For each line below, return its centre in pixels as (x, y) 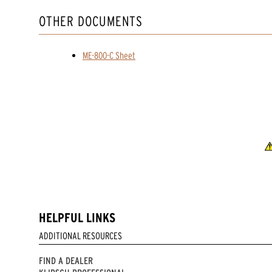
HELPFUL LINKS (77, 218)
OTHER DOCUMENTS (91, 22)
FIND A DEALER (66, 261)
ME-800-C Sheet (109, 56)
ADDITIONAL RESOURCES (80, 236)
